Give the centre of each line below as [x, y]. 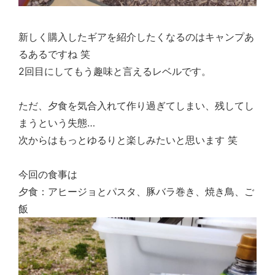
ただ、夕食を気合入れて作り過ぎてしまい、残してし [136, 106]
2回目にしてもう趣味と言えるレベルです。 [115, 72]
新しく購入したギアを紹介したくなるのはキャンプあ [136, 37]
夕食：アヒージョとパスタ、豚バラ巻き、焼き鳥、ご [136, 192]
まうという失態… [57, 123]
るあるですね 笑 [54, 54]
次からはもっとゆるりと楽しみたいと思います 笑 [128, 140]
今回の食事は [48, 175]
